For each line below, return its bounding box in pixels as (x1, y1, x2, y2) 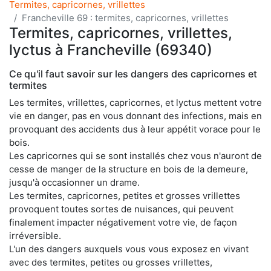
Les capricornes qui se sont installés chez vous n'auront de (9, 149, 262, 162)
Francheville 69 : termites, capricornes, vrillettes (22, 11, 229, 24)
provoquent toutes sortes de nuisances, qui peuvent (9, 203, 233, 215)
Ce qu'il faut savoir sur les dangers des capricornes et (9, 67, 257, 80)
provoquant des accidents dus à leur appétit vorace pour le (9, 123, 261, 135)
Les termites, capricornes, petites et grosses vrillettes (9, 189, 240, 201)
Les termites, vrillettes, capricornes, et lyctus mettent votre (9, 96, 262, 108)
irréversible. (9, 229, 61, 241)
